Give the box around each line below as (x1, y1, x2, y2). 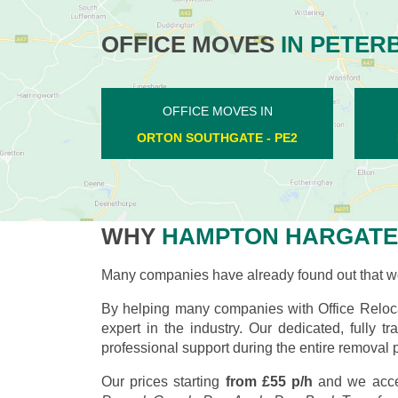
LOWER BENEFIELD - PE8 (139, 130, 295, 145)
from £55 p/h (225, 373, 314, 389)
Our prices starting (101, 373, 226, 389)
